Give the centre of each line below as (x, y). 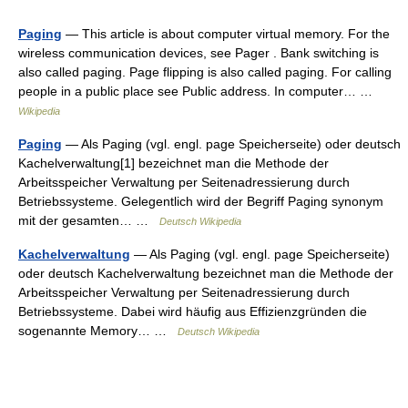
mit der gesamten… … (89, 220)
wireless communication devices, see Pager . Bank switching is (199, 53)
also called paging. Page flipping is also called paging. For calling (205, 72)
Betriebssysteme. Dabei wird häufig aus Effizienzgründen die (193, 311)
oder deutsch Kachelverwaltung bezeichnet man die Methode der (206, 273)
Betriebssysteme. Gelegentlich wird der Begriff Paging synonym (201, 201)
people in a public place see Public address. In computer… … (199, 91)
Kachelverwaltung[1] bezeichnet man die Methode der (173, 163)
